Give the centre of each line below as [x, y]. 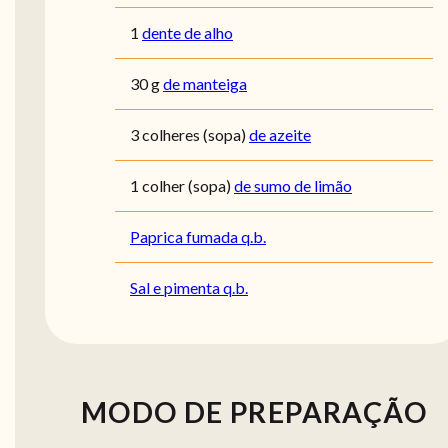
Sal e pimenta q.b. [189, 288]
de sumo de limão [293, 186]
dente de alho [187, 33]
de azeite [280, 135]
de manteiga [205, 84]
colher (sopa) [186, 186]
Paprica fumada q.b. [198, 237]
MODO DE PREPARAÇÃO [254, 412]
